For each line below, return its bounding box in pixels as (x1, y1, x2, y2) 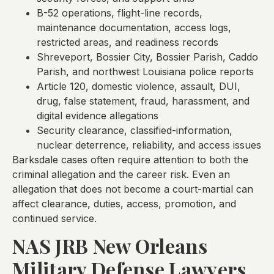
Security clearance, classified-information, (37, 124, 232, 136)
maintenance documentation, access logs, (37, 21, 231, 34)
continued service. (12, 212, 97, 224)
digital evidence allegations (37, 109, 158, 122)
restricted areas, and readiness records (37, 35, 218, 48)
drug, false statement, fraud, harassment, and (37, 94, 250, 107)
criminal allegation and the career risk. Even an (12, 168, 230, 180)
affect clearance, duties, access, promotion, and (12, 197, 236, 210)
